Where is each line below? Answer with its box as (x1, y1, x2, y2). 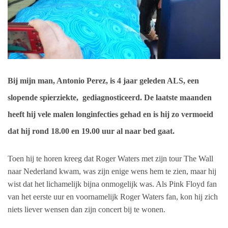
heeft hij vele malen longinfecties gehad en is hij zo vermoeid (8, 110, 213, 119)
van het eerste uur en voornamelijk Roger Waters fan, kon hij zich (8, 192, 218, 202)
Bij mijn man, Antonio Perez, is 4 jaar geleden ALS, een (8, 76, 199, 85)
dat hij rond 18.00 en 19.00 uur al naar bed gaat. (8, 127, 175, 136)
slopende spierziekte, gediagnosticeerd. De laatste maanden (8, 93, 212, 102)
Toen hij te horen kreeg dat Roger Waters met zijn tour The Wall (8, 154, 213, 163)
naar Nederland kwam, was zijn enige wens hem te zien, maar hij (8, 167, 216, 176)
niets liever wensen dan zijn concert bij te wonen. (8, 205, 165, 214)
